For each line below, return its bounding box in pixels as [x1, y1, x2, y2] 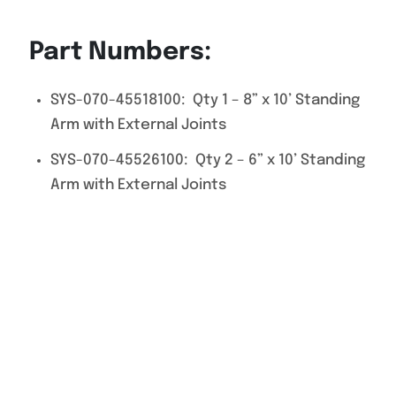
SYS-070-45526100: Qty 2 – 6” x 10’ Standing [50, 153, 366, 168]
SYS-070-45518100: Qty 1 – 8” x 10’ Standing [50, 93, 361, 108]
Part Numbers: [29, 40, 218, 65]
